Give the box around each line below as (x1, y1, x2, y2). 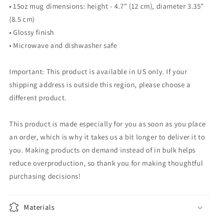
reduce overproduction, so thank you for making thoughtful (9, 158, 203, 168)
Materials (24, 202, 55, 212)
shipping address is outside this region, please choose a (9, 80, 191, 90)
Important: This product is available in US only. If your (9, 67, 187, 77)
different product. (9, 93, 67, 103)
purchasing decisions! (9, 171, 81, 181)
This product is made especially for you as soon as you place (9, 119, 206, 129)
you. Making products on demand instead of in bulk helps (9, 145, 196, 155)
